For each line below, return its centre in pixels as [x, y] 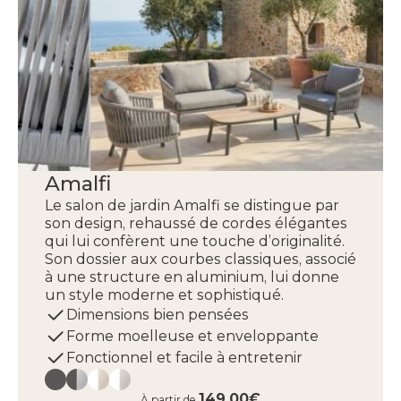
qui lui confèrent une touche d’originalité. [195, 241]
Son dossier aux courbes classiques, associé [200, 259]
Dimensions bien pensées [158, 315]
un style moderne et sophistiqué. [164, 295]
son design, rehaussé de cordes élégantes [196, 223]
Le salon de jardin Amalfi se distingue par [192, 205]
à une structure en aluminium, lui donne [192, 277]
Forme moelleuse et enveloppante [192, 336]
